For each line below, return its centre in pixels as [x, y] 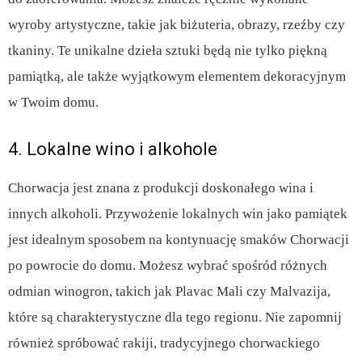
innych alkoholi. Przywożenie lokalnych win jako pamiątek [178, 214]
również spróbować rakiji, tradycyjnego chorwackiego [164, 343]
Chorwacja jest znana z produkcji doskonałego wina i [161, 188]
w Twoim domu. [53, 103]
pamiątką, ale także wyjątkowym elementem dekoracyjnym [177, 77]
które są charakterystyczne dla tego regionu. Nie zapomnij [175, 318]
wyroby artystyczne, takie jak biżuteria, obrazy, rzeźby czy [177, 25]
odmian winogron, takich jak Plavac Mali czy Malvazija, [169, 292]
